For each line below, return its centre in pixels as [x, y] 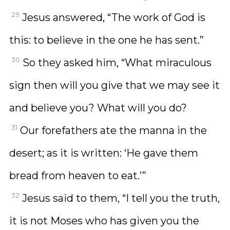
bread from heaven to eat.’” [78, 176]
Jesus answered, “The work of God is [114, 17]
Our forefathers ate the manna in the [113, 130]
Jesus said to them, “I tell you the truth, [121, 198]
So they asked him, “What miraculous [117, 63]
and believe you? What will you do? [98, 108]
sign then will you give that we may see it [114, 85]
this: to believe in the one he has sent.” [107, 40]
